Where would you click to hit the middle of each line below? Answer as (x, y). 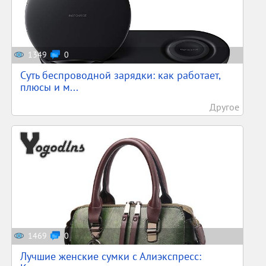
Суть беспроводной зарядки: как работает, (121, 75)
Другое (224, 107)
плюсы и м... (50, 87)
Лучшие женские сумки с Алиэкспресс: (111, 256)
